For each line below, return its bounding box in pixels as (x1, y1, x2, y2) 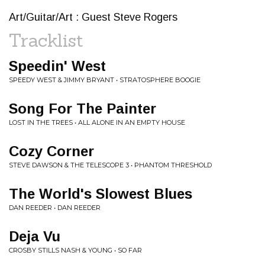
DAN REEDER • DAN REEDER (9, 203, 101, 212)
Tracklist (9, 29, 83, 51)
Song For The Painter (9, 101, 156, 117)
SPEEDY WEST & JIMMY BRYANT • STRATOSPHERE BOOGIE (9, 76, 201, 84)
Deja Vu (9, 228, 60, 244)
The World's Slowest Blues (9, 186, 192, 202)
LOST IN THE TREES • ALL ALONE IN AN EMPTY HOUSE (9, 118, 185, 127)
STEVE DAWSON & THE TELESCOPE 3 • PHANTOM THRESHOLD (9, 161, 212, 169)
